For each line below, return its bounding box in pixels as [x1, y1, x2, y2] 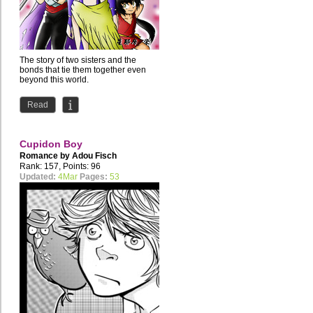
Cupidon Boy [20, 138, 82, 150]
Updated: [20, 172, 56, 182]
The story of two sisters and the [20, 55, 136, 66]
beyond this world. [20, 75, 89, 85]
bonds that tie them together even [20, 65, 146, 75]
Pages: [80, 172, 108, 182]
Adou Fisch [72, 151, 117, 161]
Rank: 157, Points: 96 [20, 161, 101, 172]
